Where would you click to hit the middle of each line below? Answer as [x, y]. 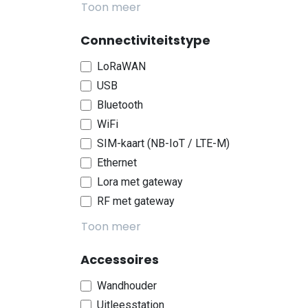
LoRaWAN [121, 66]
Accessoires [120, 260]
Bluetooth [120, 105]
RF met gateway [136, 201]
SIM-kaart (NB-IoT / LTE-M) [163, 143]
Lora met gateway [140, 182]
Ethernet [117, 163]
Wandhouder [127, 286]
